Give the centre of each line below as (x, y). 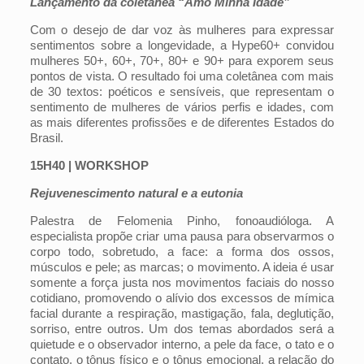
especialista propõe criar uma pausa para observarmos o (182, 236)
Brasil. (46, 138)
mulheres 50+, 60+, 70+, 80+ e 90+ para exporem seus (182, 61)
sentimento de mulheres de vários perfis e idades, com (182, 107)
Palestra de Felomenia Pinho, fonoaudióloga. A (182, 221)
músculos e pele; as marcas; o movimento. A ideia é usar (182, 267)
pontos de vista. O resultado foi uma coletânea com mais (182, 76)
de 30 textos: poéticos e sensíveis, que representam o (182, 91)
